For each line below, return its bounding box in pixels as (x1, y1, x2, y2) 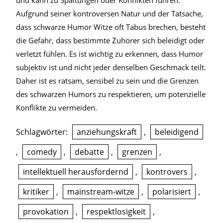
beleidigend (155, 126, 199, 137)
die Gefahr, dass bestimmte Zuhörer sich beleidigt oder (16, 35, 205, 45)
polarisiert (152, 186, 191, 197)
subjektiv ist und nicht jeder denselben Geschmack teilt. (16, 62, 206, 72)
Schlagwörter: (16, 126, 70, 137)
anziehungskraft (77, 126, 137, 137)
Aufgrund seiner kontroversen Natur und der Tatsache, (16, 8, 203, 18)
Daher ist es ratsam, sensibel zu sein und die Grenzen (16, 76, 199, 86)
